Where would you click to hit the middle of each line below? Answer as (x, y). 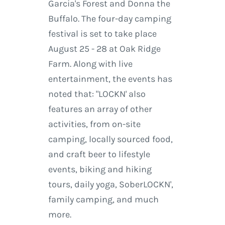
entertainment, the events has (110, 79)
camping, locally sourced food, (110, 139)
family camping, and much (103, 200)
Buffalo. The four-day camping (109, 19)
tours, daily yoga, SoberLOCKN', (110, 185)
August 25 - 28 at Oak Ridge (104, 49)
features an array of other (100, 109)
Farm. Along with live (90, 64)
